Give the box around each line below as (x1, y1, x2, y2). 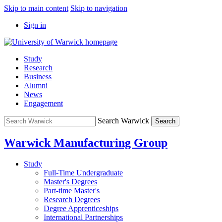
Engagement (24, 99, 63, 108)
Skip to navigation (70, 4, 127, 12)
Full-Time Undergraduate (44, 168, 123, 177)
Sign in (24, 21, 46, 29)
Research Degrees (44, 195, 100, 204)
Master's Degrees (44, 177, 97, 186)
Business (24, 72, 52, 81)
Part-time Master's (44, 186, 100, 195)
